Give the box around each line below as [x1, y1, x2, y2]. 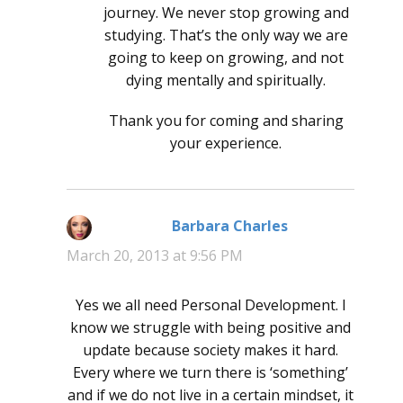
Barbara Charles [171, 216, 288, 237]
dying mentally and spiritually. [126, 70, 326, 91]
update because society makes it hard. [83, 340, 338, 361]
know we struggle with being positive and [70, 318, 351, 338]
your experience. [170, 133, 282, 154]
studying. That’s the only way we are [103, 25, 348, 46]
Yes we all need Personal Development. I [75, 295, 346, 316]
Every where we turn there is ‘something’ [73, 363, 348, 383]
